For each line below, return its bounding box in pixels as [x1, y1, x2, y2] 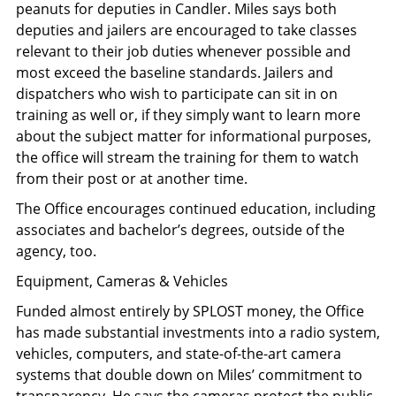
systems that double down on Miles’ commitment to [16, 364, 362, 385]
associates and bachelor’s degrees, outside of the [16, 219, 345, 240]
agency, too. [16, 240, 96, 261]
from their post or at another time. [16, 168, 247, 188]
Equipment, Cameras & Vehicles [16, 270, 228, 291]
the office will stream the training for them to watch [16, 147, 359, 167]
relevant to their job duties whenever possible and [16, 41, 351, 61]
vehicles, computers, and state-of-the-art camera [16, 343, 341, 363]
